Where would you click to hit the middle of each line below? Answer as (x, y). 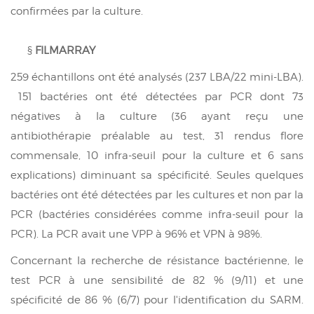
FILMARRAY (65, 50)
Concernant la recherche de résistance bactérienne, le (157, 260)
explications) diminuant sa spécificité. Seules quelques (157, 175)
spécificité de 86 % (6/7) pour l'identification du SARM (156, 300)
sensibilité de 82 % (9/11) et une (207, 280)
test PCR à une (61, 280)
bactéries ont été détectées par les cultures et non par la (157, 194)
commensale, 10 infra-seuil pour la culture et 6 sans (157, 155)
